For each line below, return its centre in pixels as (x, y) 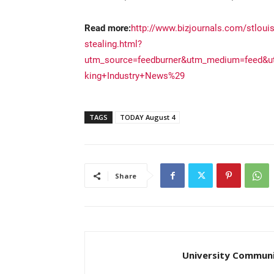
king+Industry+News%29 (135, 76)
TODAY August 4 (147, 117)
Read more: (108, 28)
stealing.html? (113, 44)
